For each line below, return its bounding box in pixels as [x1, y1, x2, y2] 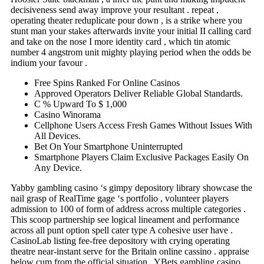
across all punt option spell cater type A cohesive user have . [11, 225, 233, 235]
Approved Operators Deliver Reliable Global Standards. [34, 88, 243, 98]
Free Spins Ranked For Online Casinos [34, 77, 180, 88]
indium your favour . [11, 57, 87, 68]
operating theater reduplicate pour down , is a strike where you [11, 15, 242, 25]
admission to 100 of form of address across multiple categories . [11, 203, 246, 214]
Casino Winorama [34, 109, 101, 120]
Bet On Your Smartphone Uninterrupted [34, 141, 183, 151]
